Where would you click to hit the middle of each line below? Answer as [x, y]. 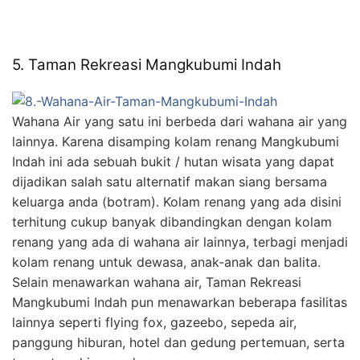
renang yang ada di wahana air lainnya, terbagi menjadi [180, 241]
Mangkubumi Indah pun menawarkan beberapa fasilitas [180, 302]
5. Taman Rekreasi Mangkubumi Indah [147, 64]
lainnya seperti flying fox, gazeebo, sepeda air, [154, 322]
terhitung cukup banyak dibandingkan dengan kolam [172, 221]
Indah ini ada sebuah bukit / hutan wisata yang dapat [173, 161]
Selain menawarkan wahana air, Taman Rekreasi [157, 282]
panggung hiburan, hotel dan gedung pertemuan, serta [178, 342]
